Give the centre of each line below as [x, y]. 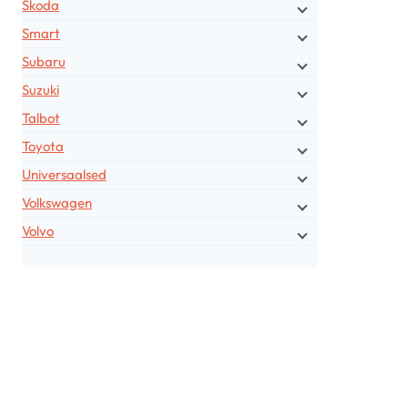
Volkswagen [57, 203]
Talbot [41, 118]
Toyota [43, 146]
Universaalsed [64, 174]
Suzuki [41, 90]
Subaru [44, 61]
